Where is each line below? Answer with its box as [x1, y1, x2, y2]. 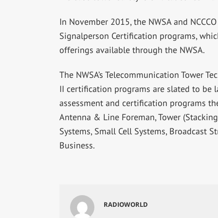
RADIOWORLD [104, 200, 148, 209]
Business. [59, 139, 95, 151]
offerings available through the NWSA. [59, 44, 205, 55]
